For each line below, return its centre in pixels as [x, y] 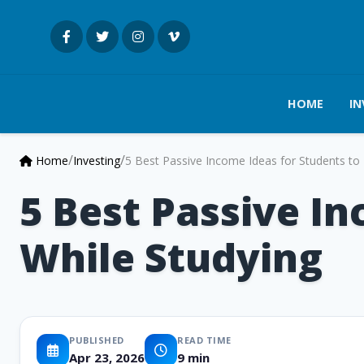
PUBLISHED [97, 340]
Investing [97, 160]
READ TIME [204, 340]
